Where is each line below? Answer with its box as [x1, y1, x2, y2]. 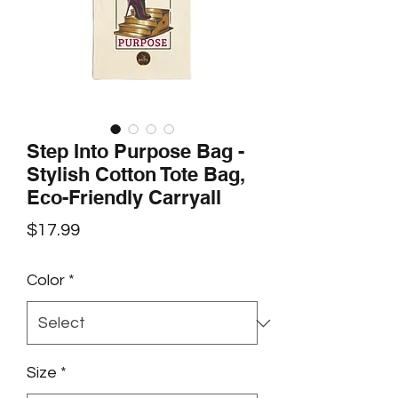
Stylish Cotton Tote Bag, [27, 163, 245, 186]
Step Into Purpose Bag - [27, 139, 244, 163]
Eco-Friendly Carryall [27, 186, 221, 209]
